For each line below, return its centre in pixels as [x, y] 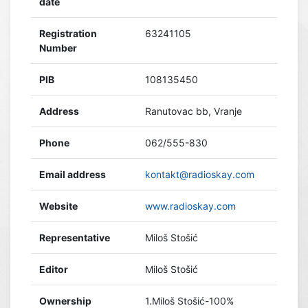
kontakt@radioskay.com [200, 175]
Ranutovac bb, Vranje [194, 111]
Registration [68, 34]
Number [58, 48]
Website [58, 206]
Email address [73, 175]
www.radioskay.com [190, 206]
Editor [54, 269]
